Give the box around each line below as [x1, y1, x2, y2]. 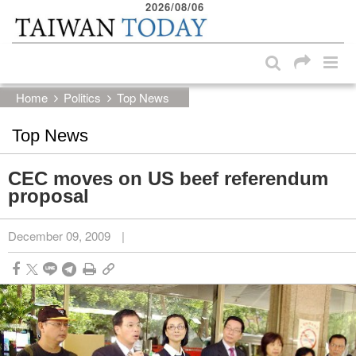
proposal [8, 184, 89, 207]
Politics [64, 88, 101, 106]
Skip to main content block [25, 8, 157, 24]
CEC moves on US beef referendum [8, 167, 328, 189]
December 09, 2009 [8, 226, 110, 244]
